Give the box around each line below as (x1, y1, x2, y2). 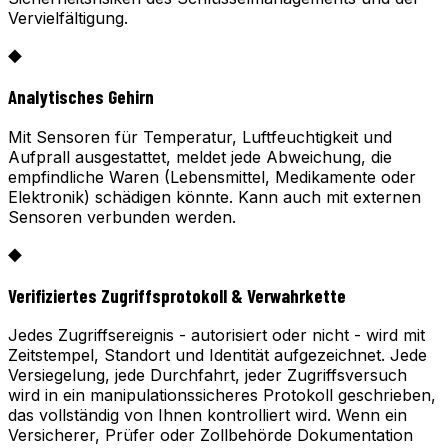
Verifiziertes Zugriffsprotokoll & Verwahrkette (8, 283, 346, 307)
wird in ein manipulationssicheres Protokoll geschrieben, (8, 385, 436, 406)
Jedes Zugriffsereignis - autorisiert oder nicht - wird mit (8, 325, 425, 346)
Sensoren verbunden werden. (8, 206, 236, 227)
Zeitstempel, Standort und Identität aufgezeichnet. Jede (8, 345, 427, 366)
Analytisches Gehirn (8, 85, 154, 109)
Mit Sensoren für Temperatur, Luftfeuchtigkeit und (8, 126, 392, 147)
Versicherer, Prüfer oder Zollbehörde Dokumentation (8, 425, 413, 446)
